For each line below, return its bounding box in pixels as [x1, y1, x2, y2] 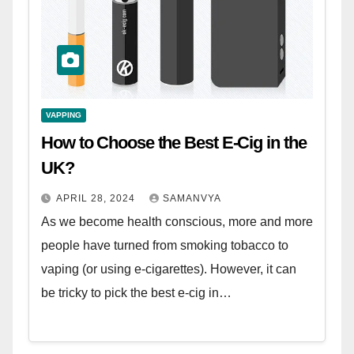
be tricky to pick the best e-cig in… [41, 286, 232, 300]
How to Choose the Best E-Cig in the [41, 133, 307, 153]
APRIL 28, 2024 [56, 193, 138, 205]
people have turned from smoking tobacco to [41, 239, 288, 253]
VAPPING [46, 111, 81, 120]
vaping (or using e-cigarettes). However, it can [41, 262, 296, 277]
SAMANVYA [163, 193, 221, 205]
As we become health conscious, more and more [41, 215, 313, 229]
